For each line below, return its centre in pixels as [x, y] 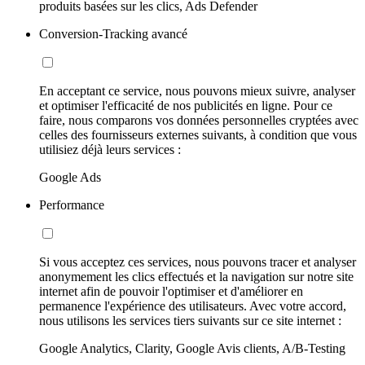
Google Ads [70, 178]
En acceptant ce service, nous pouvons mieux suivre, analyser [197, 91]
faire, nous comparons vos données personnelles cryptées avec [199, 121]
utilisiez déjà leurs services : [110, 150]
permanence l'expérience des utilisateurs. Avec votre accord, [193, 306]
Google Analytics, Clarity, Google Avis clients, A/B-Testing [192, 349]
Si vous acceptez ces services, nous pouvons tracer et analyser [198, 262]
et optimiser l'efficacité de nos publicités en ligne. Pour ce [186, 106]
